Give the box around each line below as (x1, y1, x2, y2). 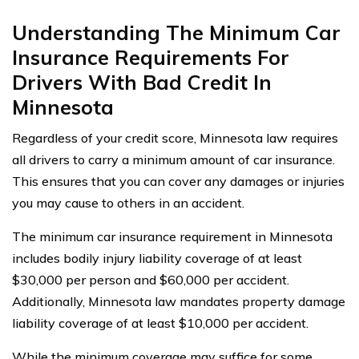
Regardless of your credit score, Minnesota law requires (12, 130, 338, 147)
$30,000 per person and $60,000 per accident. (12, 272, 289, 288)
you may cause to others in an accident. (12, 195, 244, 212)
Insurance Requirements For (12, 45, 289, 71)
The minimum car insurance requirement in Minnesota (12, 228, 333, 245)
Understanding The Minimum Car (12, 20, 341, 46)
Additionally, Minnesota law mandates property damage (12, 293, 345, 310)
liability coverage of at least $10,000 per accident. (12, 315, 309, 332)
